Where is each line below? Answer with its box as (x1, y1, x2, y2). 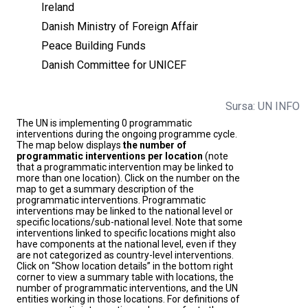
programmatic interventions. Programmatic (16, 195, 206, 206)
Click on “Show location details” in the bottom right (16, 261, 233, 272)
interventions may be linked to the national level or (16, 206, 233, 217)
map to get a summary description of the (16, 184, 194, 195)
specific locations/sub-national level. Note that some (16, 217, 243, 228)
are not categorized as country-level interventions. (16, 250, 234, 261)
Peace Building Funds (41, 39, 146, 53)
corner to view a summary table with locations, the (16, 272, 234, 283)
